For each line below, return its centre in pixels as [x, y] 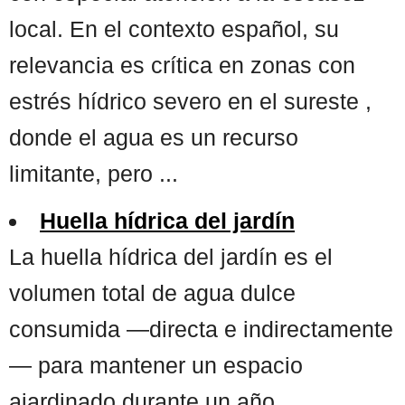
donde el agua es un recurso [154, 137]
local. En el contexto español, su [174, 28]
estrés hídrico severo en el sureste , [190, 101]
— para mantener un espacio [156, 365]
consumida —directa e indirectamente [201, 329]
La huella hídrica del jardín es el [171, 256]
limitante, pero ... [94, 173]
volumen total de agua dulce [152, 292]
